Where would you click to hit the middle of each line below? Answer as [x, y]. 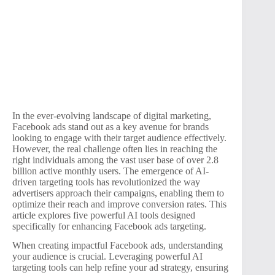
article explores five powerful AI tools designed [104, 215]
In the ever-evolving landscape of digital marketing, [112, 115]
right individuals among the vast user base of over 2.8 [115, 160]
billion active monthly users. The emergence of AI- [110, 171]
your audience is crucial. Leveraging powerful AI [107, 256]
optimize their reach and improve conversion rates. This [119, 204]
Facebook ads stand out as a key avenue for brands [110, 126]
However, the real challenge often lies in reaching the [115, 149]
